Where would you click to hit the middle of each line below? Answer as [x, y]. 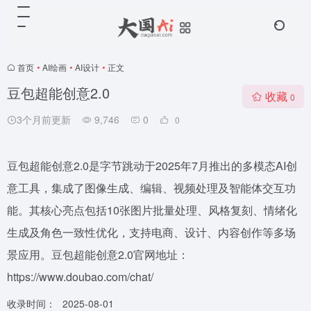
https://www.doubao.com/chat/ [80, 277]
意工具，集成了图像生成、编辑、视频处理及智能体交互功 [151, 188]
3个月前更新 [44, 119]
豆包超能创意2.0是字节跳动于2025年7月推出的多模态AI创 [152, 166]
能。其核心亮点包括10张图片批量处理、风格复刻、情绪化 [152, 210]
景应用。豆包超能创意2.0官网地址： [98, 254]
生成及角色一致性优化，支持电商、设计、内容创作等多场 [151, 232]
